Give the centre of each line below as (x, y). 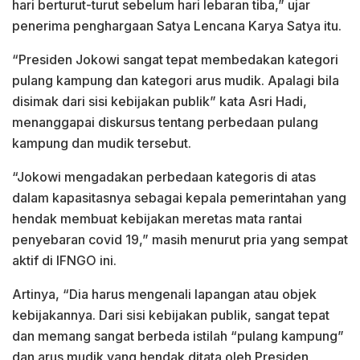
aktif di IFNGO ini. (64, 260)
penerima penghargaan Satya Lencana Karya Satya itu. (177, 25)
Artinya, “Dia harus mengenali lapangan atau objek (164, 294)
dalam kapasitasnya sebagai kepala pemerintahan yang (179, 197)
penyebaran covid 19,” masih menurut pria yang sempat (180, 239)
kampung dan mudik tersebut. (102, 143)
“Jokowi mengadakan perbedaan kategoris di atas (164, 176)
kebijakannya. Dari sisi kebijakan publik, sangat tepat (171, 315)
